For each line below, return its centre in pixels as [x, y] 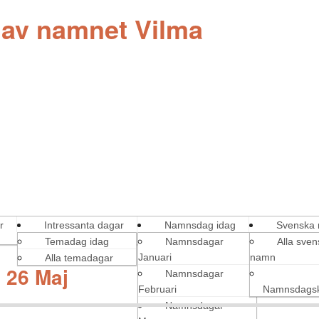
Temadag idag [77, 241]
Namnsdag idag [200, 225]
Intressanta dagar [84, 225]
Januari [155, 257]
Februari [157, 289]
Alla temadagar [79, 258]
